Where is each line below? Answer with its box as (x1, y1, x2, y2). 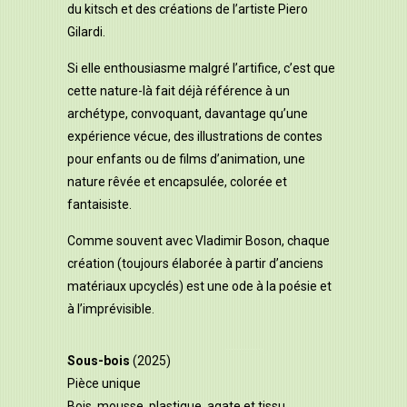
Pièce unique (67, 375, 141, 391)
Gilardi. (67, 24, 105, 39)
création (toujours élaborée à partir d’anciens (67, 255, 323, 271)
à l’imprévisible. (67, 301, 154, 316)
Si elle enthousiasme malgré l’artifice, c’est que (67, 60, 335, 75)
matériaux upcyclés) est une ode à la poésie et (67, 278, 332, 293)
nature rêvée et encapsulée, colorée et (67, 174, 287, 189)
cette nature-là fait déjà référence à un (67, 83, 290, 98)
